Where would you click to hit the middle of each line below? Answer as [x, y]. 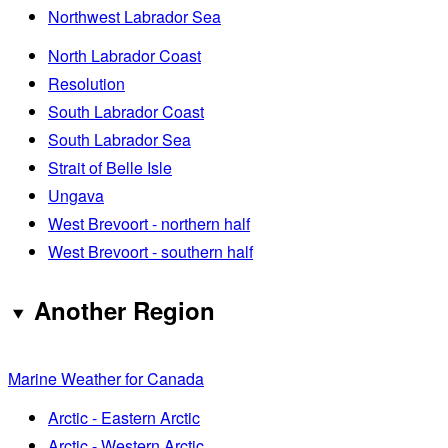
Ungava [76, 195]
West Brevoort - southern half [150, 251]
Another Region [124, 309]
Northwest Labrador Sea [134, 16]
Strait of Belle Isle [110, 167]
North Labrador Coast [124, 55]
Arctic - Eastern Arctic [124, 418]
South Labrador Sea [119, 139]
